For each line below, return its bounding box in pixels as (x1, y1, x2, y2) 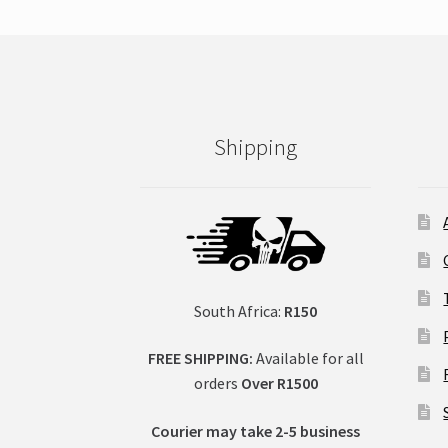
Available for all (252, 348, 364, 369)
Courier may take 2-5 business (151, 421, 361, 442)
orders (193, 373, 241, 394)
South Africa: (194, 300, 285, 321)
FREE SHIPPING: (147, 348, 253, 369)
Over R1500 (240, 373, 318, 394)
